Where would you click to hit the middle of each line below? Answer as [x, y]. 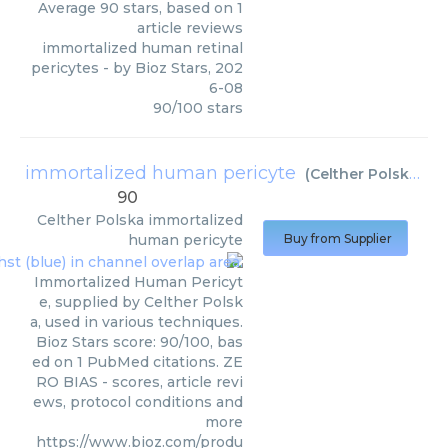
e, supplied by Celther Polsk [141, 301]
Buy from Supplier [338, 239]
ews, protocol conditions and [138, 401]
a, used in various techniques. [136, 321]
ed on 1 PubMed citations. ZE [137, 361]
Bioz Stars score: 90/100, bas [139, 341]
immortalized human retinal [142, 47]
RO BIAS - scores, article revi [139, 381]
